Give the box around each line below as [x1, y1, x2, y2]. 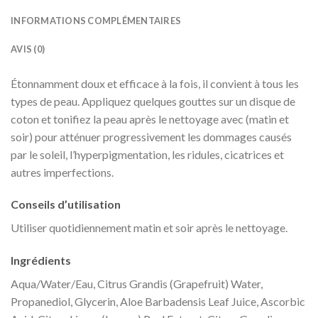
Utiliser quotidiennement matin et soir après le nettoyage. [11, 221, 287, 235]
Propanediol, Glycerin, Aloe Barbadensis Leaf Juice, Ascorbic [11, 295, 305, 309]
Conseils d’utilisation [11, 197, 121, 212]
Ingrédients [11, 253, 71, 268]
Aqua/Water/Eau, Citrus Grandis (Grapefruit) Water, [11, 277, 263, 291]
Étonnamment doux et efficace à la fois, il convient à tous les [11, 76, 299, 90]
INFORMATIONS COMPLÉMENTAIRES [11, 14, 182, 26]
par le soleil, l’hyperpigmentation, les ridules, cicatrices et [11, 147, 284, 161]
